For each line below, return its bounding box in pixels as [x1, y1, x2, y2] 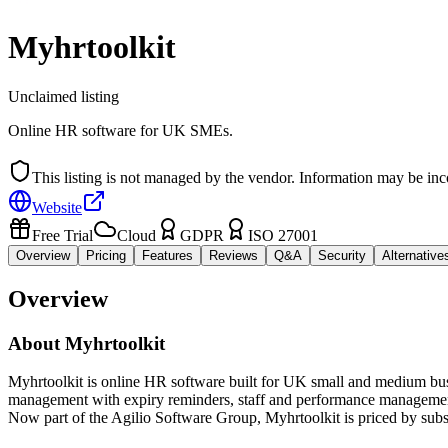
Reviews [209, 247, 258, 263]
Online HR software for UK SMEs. [8, 121, 233, 139]
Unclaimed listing [8, 87, 119, 105]
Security [318, 247, 366, 263]
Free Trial [32, 226, 93, 244]
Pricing [86, 247, 126, 263]
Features [142, 247, 193, 263]
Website [32, 198, 82, 216]
